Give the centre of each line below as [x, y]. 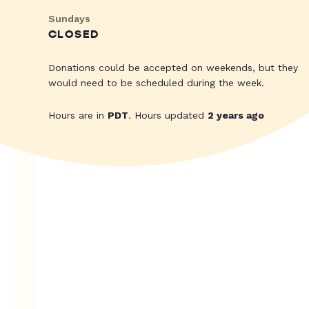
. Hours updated [168, 116]
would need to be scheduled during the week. [156, 83]
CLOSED [74, 35]
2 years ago [236, 116]
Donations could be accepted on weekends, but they [173, 68]
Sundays [69, 19]
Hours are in [78, 116]
